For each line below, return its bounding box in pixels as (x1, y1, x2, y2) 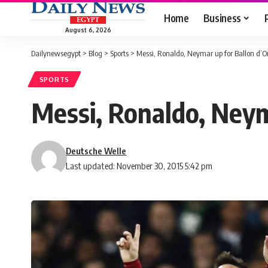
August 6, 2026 (65, 26, 111, 33)
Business (203, 11, 241, 25)
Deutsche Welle (66, 145, 127, 157)
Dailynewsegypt (31, 48, 81, 58)
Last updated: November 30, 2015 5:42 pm (66, 160, 213, 172)
